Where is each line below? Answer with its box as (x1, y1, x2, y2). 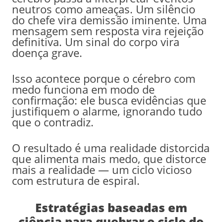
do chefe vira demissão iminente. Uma (11, 12, 207, 27)
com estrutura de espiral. (11, 172, 140, 188)
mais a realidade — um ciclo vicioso (11, 162, 192, 177)
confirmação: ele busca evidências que (11, 92, 206, 108)
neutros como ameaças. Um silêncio (11, 1, 195, 16)
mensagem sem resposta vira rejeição (11, 23, 204, 38)
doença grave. (11, 45, 82, 60)
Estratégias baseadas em (35, 199, 187, 216)
